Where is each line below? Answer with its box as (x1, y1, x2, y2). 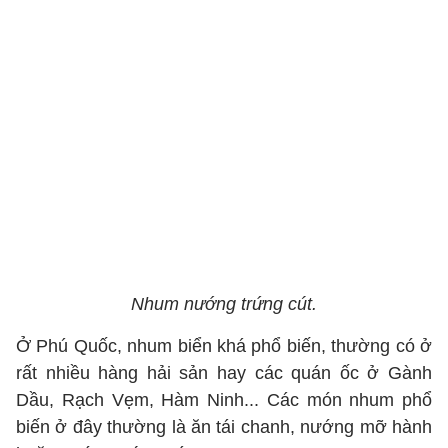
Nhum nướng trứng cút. (131, 294, 317, 314)
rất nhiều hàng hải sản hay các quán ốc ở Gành (16, 363, 432, 383)
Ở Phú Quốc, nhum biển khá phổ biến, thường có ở (16, 336, 432, 356)
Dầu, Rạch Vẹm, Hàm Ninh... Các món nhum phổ (16, 390, 432, 410)
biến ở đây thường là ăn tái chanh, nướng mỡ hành (16, 417, 432, 437)
